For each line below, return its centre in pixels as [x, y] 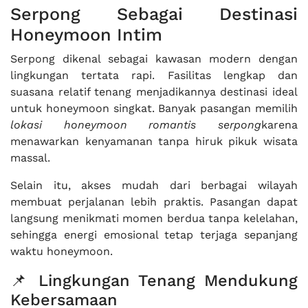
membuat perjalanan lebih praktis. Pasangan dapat [154, 202]
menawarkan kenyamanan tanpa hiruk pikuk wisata [154, 141]
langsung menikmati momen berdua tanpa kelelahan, [154, 218]
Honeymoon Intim [86, 35]
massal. [30, 158]
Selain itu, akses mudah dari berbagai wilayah [154, 185]
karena [279, 125]
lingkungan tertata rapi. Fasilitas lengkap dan [154, 75]
